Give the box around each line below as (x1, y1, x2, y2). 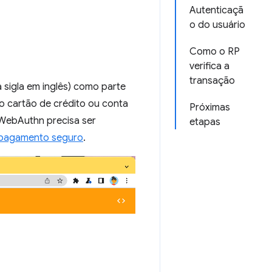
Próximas (189, 101, 230, 114)
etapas (189, 116, 220, 128)
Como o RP (189, 46, 240, 58)
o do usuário (189, 19, 245, 31)
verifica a (189, 60, 229, 72)
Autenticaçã (189, 4, 243, 16)
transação (189, 75, 235, 87)
